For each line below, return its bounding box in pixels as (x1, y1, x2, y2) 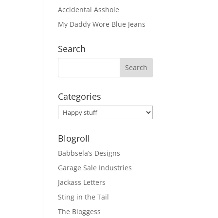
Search (58, 42, 86, 54)
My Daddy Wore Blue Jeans (58, 19, 146, 29)
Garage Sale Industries (58, 163, 132, 172)
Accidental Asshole (58, 4, 120, 14)
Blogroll (58, 132, 91, 144)
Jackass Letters (58, 177, 106, 187)
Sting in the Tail (58, 192, 109, 201)
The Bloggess (58, 206, 101, 216)
